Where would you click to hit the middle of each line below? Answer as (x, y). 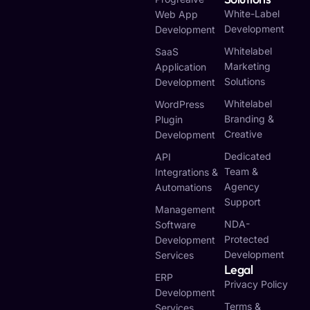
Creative (243, 134)
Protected (246, 239)
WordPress (180, 104)
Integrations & (186, 172)
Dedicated (247, 156)
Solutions (244, 82)
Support (242, 202)
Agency (241, 187)
